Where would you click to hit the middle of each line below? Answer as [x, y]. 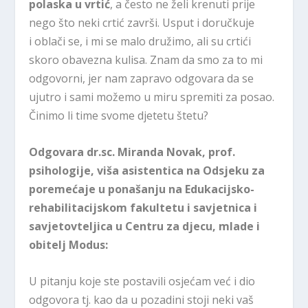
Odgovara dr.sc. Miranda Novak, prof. [132, 152]
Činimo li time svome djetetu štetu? [119, 116]
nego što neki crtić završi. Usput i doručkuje [142, 23]
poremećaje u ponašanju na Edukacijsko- [142, 189]
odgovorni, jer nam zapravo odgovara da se [142, 79]
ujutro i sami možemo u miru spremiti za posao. [152, 97]
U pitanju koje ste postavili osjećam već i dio [142, 281]
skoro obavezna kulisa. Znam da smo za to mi [146, 60]
